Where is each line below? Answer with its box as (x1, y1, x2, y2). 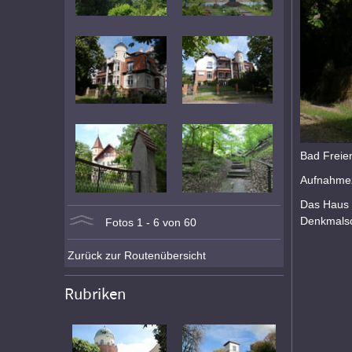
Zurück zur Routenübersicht (68, 248, 207, 262)
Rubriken (64, 283, 126, 305)
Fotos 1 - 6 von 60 (96, 215, 197, 229)
